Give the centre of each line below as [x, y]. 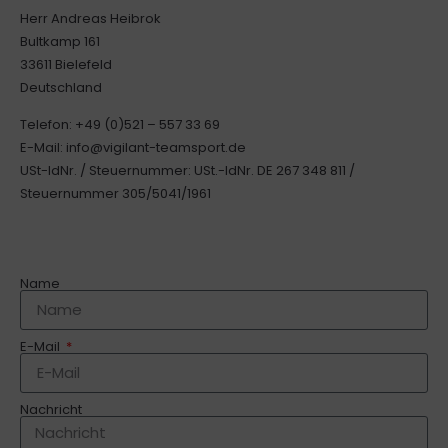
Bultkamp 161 [60, 41]
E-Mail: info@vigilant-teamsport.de [133, 147]
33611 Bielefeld [66, 64]
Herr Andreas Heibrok [90, 18]
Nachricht [51, 409]
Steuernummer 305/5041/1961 [115, 193]
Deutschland [61, 87]
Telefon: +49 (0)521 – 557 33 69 [120, 124]
